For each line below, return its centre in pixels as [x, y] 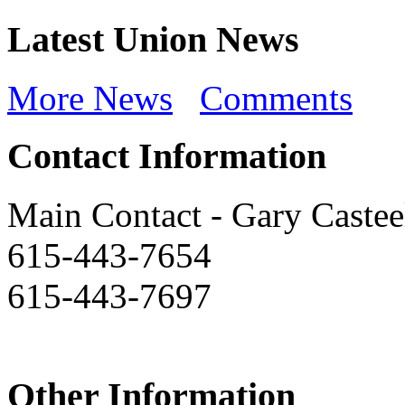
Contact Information [167, 156]
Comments [276, 98]
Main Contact [109, 215]
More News [90, 98]
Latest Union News [153, 40]
